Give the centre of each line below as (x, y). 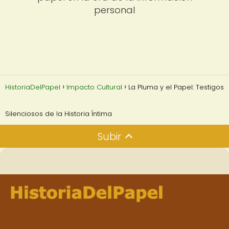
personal (114, 10)
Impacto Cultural (94, 87)
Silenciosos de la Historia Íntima (59, 113)
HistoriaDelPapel (33, 87)
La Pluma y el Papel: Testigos (176, 87)
